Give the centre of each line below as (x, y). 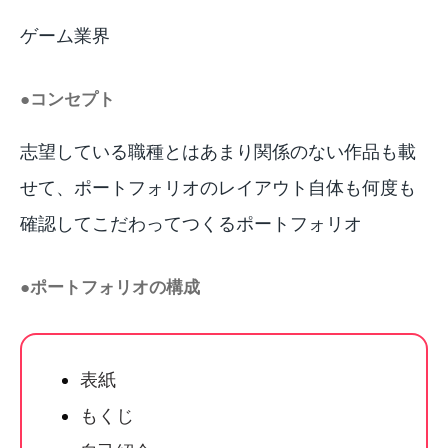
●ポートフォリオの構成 (110, 286)
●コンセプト (67, 98)
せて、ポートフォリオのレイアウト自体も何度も (218, 186)
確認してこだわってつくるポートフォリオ (191, 222)
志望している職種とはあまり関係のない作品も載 (218, 150)
